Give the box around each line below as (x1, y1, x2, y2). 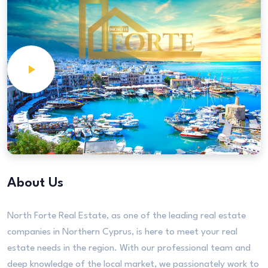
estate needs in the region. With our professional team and (7, 243, 251, 253)
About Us (7, 176, 63, 190)
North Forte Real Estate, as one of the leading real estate (7, 211, 246, 221)
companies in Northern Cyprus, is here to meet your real (7, 227, 237, 237)
